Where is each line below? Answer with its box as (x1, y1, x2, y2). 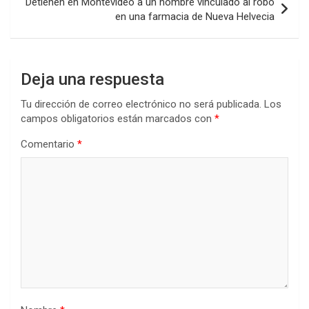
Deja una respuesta (21, 69, 164, 89)
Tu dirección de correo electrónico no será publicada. (21, 97, 261, 110)
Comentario (21, 137, 77, 150)
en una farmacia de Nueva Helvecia (115, 10, 275, 23)
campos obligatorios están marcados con (21, 112, 215, 125)
